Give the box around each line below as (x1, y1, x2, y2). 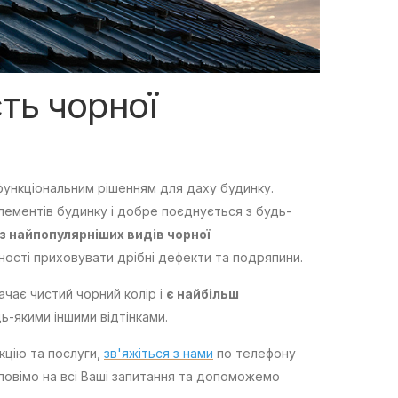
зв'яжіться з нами (104, 346, 213, 362)
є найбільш (166, 286, 239, 302)
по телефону (213, 346, 296, 362)
